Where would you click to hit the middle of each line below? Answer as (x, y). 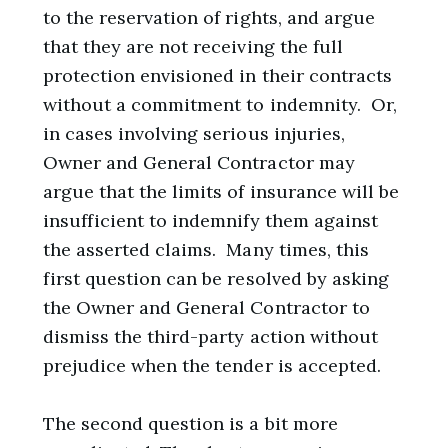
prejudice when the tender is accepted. (212, 366)
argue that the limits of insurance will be (221, 192)
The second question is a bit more (190, 424)
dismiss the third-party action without (210, 337)
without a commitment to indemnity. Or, (220, 105)
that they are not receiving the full (193, 47)
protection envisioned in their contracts (217, 76)
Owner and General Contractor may (198, 163)
